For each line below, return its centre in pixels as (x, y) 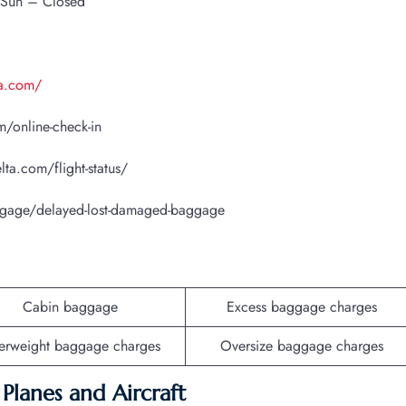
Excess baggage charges (301, 306)
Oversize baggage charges (301, 345)
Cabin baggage (70, 306)
